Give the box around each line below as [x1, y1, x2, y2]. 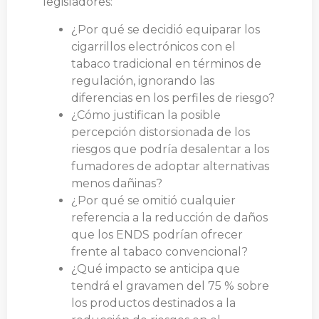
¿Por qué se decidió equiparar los [71, 22, 260, 36]
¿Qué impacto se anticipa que [71, 261, 240, 276]
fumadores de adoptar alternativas [71, 159, 269, 173]
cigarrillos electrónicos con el [71, 39, 236, 53]
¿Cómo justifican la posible [71, 108, 221, 122]
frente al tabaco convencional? [71, 244, 248, 258]
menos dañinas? [71, 176, 162, 190]
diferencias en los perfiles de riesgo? [71, 90, 275, 105]
